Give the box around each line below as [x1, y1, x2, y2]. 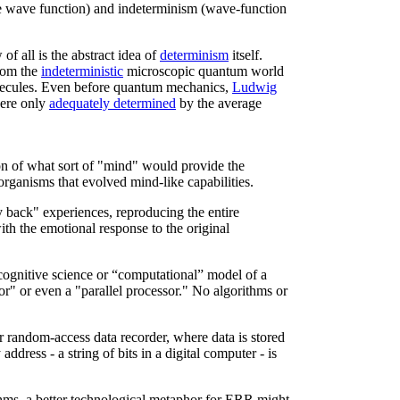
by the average [176, 96, 262, 111]
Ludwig [232, 79, 277, 95]
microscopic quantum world [123, 63, 284, 79]
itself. [229, 47, 262, 62]
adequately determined [49, 96, 176, 111]
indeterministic [41, 63, 123, 79]
